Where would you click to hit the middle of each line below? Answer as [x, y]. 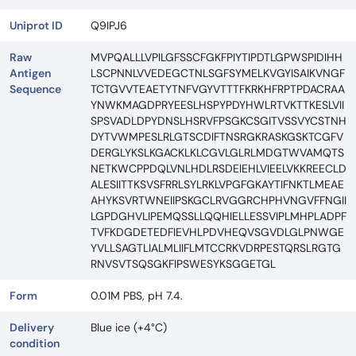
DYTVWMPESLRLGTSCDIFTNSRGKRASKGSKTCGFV [217, 136]
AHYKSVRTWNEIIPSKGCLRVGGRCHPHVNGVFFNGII [219, 200]
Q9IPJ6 [109, 25]
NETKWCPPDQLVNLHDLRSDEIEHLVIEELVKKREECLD [219, 168]
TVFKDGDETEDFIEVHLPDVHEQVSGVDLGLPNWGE [217, 232]
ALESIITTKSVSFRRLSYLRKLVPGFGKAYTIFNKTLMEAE [217, 184]
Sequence [35, 89]
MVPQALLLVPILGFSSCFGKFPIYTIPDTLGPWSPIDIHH [217, 57]
